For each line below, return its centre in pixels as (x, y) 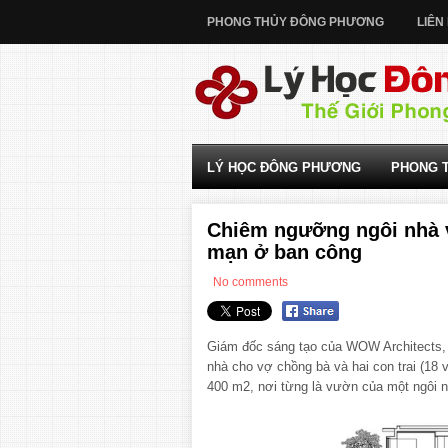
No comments (250, 282)
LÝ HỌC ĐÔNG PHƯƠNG (284, 167)
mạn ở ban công (284, 252)
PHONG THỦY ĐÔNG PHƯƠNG (295, 22)
